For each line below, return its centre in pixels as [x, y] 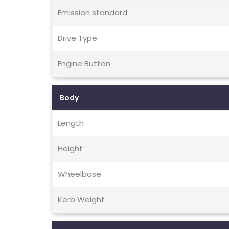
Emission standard [93, 13]
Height [70, 149]
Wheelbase [79, 174]
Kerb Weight [81, 200]
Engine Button [84, 64]
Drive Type [77, 38]
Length [71, 123]
